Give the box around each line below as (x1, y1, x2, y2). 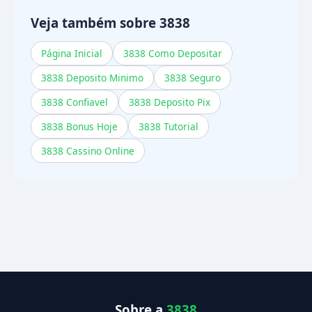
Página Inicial (41, 47, 102, 60)
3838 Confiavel (41, 95, 108, 109)
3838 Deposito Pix (129, 95, 210, 109)
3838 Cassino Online (41, 144, 134, 157)
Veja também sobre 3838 (31, 14, 190, 31)
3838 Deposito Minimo (41, 71, 143, 84)
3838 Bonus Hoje (41, 120, 118, 133)
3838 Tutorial (139, 120, 198, 133)
